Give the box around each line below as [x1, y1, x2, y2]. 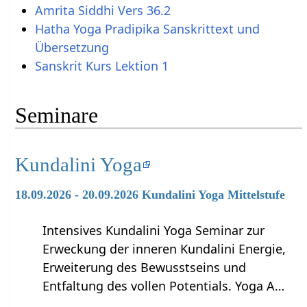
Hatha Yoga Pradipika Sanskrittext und [34, 20, 260, 37]
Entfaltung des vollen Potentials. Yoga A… [42, 277, 285, 294]
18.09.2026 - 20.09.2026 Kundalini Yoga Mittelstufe [15, 188, 286, 201]
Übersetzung [34, 38, 109, 56]
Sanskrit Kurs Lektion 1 [34, 57, 169, 74]
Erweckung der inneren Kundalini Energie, [42, 240, 286, 257]
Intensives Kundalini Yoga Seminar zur [42, 221, 265, 238]
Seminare [15, 103, 99, 127]
